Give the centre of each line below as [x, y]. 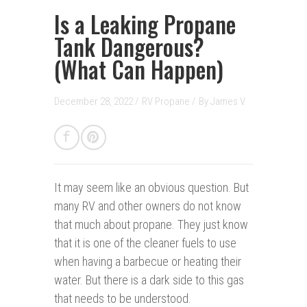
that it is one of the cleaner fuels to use [145, 243]
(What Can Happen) [139, 70]
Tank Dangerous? [129, 47]
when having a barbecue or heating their [148, 262]
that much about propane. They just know [151, 225]
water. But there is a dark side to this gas [149, 280]
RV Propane [167, 102]
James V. [229, 102]
